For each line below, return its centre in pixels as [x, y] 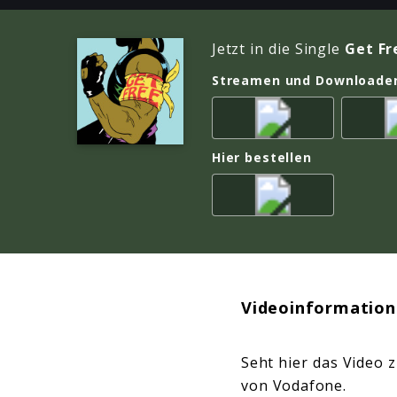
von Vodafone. [296, 385]
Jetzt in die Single [278, 49]
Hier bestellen [262, 157]
